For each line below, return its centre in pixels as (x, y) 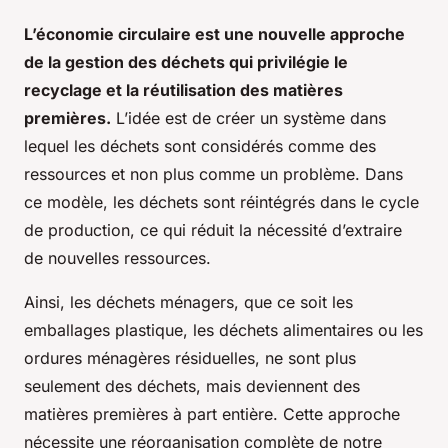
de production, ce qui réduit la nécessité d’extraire (213, 230)
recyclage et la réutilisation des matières (183, 90)
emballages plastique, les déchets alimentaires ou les (223, 330)
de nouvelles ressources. (117, 258)
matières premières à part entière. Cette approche (212, 414)
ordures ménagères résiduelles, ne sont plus (190, 358)
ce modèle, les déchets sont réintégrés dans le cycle (221, 202)
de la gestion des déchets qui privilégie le (186, 62)
